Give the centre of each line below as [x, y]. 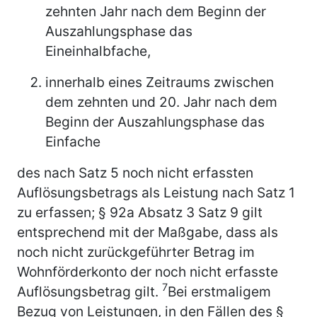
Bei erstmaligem [219, 291]
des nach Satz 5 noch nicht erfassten [135, 172]
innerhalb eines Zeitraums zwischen [160, 82]
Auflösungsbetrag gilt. [90, 291]
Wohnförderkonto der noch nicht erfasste [148, 271]
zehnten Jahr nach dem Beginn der [156, 11]
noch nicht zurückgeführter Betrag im [136, 252]
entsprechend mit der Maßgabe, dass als [148, 232]
